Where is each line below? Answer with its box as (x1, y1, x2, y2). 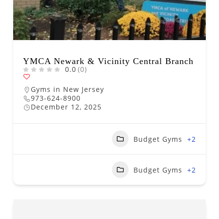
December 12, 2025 (31, 102, 102, 111)
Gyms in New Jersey (31, 85, 104, 94)
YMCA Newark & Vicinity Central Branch (23, 56, 194, 66)
